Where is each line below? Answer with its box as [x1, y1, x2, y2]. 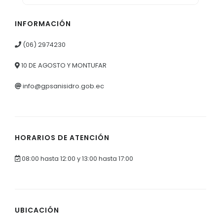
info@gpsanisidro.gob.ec [21, 81, 104, 91]
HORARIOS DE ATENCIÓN [15, 132, 110, 143]
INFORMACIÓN [15, 18, 71, 29]
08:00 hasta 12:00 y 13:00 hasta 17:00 [20, 153, 133, 163]
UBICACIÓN [15, 205, 59, 215]
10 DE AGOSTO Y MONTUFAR [20, 60, 107, 70]
